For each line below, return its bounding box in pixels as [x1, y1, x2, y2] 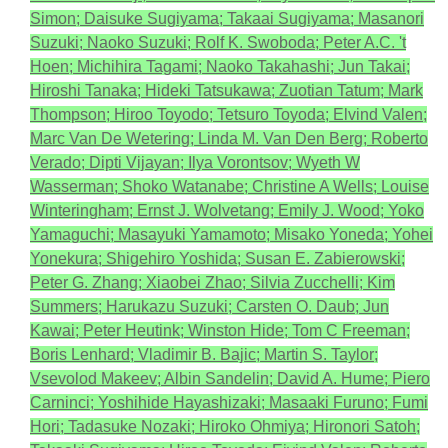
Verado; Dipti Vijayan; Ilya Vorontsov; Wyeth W [30, 154, 360, 171]
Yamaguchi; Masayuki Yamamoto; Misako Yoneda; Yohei [30, 226, 433, 243]
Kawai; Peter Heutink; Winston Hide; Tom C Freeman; [30, 322, 410, 339]
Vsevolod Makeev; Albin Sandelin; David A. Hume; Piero [30, 370, 430, 387]
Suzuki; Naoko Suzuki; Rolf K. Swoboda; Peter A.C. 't [30, 34, 406, 51]
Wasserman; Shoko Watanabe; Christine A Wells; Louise [30, 178, 429, 195]
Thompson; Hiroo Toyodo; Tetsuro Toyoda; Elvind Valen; [30, 106, 427, 123]
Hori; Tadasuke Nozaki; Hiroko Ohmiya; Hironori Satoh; [30, 418, 420, 435]
